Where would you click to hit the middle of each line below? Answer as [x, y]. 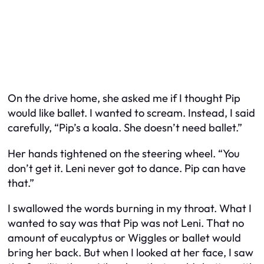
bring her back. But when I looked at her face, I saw [131, 253]
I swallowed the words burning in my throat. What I [130, 209]
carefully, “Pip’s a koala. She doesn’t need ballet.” [125, 128]
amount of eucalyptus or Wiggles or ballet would [124, 238]
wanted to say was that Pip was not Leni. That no [126, 223]
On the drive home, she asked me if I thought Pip [124, 98]
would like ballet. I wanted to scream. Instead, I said [131, 113]
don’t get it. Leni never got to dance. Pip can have [127, 168]
